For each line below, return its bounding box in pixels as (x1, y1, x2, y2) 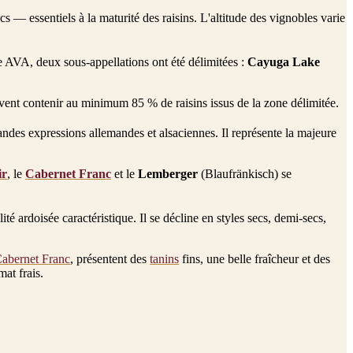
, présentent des (70, 251, 150, 266)
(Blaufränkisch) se (198, 166, 292, 180)
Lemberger (138, 166, 198, 180)
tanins (150, 251, 179, 266)
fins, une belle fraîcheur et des (179, 251, 330, 266)
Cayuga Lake (247, 54, 320, 69)
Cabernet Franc (25, 166, 111, 180)
